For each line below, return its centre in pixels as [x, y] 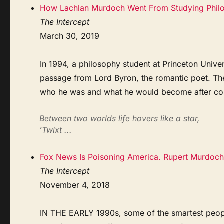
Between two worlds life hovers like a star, [119, 118]
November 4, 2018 [75, 185]
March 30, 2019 [70, 36]
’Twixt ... [55, 130]
